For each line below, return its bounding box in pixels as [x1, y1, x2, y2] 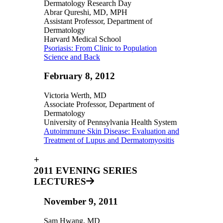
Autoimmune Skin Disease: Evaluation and [44, 126, 179, 135]
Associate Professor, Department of [44, 100, 154, 109]
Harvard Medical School [44, 34, 121, 43]
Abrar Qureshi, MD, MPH [44, 7, 127, 16]
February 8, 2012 [44, 71, 115, 82]
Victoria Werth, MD [44, 91, 107, 100]
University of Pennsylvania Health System [44, 117, 177, 126]
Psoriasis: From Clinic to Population [44, 43, 157, 52]
